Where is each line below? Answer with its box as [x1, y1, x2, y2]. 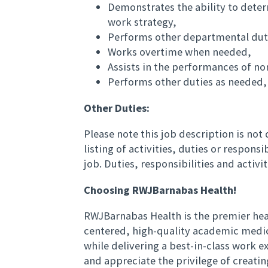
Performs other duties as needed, [108, 75, 267, 89]
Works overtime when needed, [108, 45, 251, 59]
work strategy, [108, 15, 176, 29]
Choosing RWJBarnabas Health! [84, 182, 236, 197]
